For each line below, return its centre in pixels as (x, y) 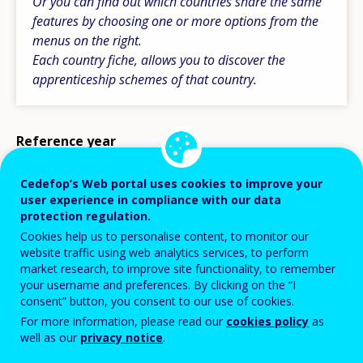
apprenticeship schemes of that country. (145, 80)
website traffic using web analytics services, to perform (164, 253)
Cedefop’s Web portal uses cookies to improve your (171, 184)
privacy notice (122, 338)
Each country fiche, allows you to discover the (159, 60)
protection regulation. (85, 216)
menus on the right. (87, 41)
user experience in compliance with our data (151, 200)
